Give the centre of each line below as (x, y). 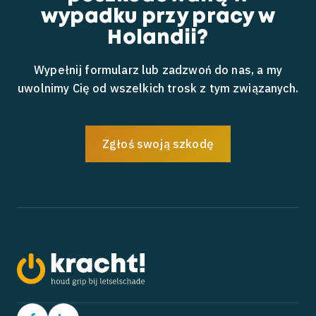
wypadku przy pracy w (158, 17)
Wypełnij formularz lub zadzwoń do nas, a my (158, 70)
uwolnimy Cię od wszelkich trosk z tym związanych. (158, 88)
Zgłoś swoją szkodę (158, 144)
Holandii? (158, 38)
